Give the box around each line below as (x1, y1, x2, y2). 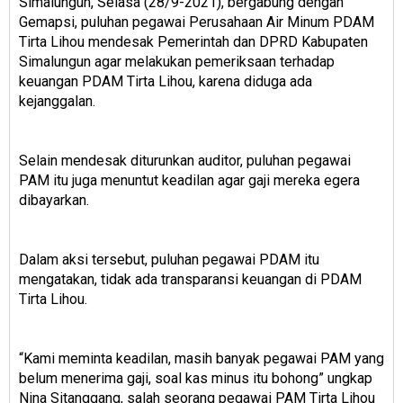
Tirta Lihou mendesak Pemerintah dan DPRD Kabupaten (19, 33, 368, 51)
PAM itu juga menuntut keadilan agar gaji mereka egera (19, 172, 360, 190)
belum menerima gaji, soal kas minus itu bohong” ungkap (19, 370, 372, 388)
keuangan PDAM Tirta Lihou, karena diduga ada (19, 73, 312, 91)
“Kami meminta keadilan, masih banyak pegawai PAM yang (19, 350, 384, 368)
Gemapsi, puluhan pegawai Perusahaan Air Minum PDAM (19, 13, 374, 31)
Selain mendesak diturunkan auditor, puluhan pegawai (19, 152, 351, 170)
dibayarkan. (19, 192, 93, 210)
